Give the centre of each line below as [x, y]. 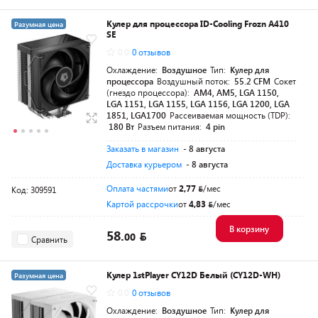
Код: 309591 [34, 190]
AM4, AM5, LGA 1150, [236, 92]
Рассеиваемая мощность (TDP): [230, 115]
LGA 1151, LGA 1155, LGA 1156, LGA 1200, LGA [198, 104]
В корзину [249, 229]
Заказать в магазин [143, 148]
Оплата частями [137, 188]
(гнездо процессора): [149, 92]
